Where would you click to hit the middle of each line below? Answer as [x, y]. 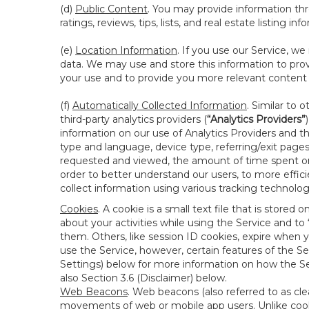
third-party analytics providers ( [133, 119]
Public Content [111, 9]
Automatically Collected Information [160, 106]
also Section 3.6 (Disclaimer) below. [143, 278]
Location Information [126, 50]
